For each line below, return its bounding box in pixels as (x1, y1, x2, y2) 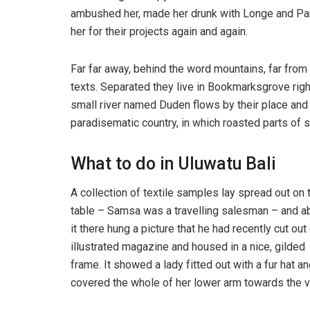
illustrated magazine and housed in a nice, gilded (71, 240, 305, 254)
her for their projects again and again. (71, 24, 248, 38)
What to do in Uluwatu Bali (71, 153, 276, 174)
